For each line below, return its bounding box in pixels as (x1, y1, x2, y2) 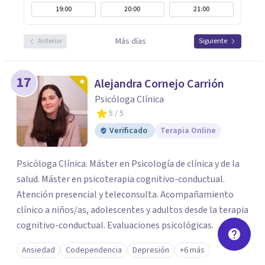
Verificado (109, 125, 147, 137)
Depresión (132, 244, 169, 256)
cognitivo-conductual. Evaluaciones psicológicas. (17, 219, 214, 232)
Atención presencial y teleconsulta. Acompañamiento (17, 188, 234, 201)
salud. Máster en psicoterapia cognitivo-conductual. (17, 173, 225, 186)
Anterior (38, 36, 62, 46)
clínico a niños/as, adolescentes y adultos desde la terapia (17, 203, 248, 216)
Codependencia (66, 244, 122, 256)
